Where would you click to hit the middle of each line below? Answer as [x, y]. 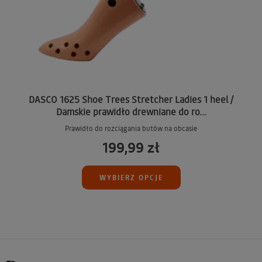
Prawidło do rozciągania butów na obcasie [131, 129]
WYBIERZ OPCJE [131, 177]
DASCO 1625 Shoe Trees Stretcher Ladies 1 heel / [131, 99]
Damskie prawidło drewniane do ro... [131, 112]
